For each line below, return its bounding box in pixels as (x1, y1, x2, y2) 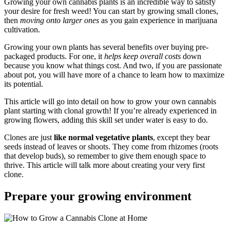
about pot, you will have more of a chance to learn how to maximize (4, 70, 224, 79)
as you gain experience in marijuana (99, 16, 217, 25)
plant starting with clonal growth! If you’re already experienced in (4, 106, 217, 115)
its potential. (4, 80, 43, 88)
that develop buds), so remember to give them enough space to (4, 151, 206, 160)
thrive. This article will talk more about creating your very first (4, 161, 205, 169)
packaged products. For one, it (4, 52, 104, 61)
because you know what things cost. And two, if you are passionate (4, 61, 222, 70)
